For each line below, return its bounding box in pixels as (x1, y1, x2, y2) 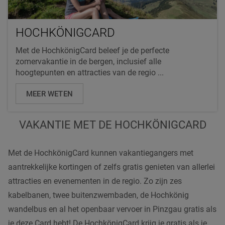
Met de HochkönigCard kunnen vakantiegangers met (8, 148, 193, 158)
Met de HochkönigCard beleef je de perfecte (16, 45, 169, 55)
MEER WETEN (26, 89, 73, 98)
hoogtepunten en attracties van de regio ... (16, 67, 164, 77)
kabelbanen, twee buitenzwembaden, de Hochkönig (8, 190, 189, 200)
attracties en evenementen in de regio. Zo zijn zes (8, 176, 182, 186)
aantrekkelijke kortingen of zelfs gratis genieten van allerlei (8, 162, 215, 172)
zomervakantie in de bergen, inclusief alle (16, 56, 161, 66)
